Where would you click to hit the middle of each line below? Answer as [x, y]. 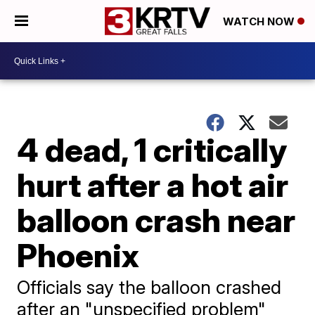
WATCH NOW [260, 22]
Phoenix [78, 255]
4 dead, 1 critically [152, 150]
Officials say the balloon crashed [149, 287]
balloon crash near [156, 220]
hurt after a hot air [153, 185]
